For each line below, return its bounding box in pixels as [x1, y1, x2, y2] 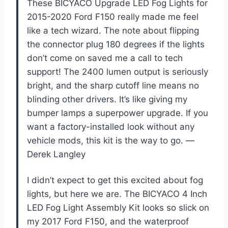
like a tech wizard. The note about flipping [27, 25, 199, 36]
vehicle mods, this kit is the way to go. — [27, 135, 194, 146]
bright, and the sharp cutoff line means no [27, 80, 199, 91]
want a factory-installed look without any [27, 122, 194, 132]
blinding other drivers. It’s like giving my [27, 94, 187, 105]
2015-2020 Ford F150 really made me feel [27, 12, 198, 22]
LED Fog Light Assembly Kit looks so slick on [27, 203, 209, 213]
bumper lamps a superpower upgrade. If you [27, 108, 208, 119]
